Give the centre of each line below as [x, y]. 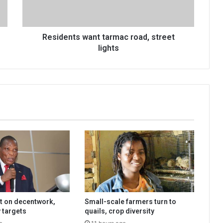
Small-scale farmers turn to [130, 202]
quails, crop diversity [119, 211]
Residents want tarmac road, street [108, 37]
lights [108, 48]
